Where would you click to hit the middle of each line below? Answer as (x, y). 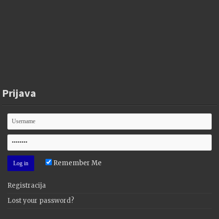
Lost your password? (41, 200)
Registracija (27, 185)
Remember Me (77, 163)
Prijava (19, 93)
